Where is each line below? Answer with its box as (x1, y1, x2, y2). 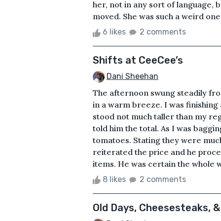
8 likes (101, 175, 128, 184)
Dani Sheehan (107, 72, 158, 81)
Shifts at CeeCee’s (93, 54, 183, 67)
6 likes (101, 27, 128, 37)
